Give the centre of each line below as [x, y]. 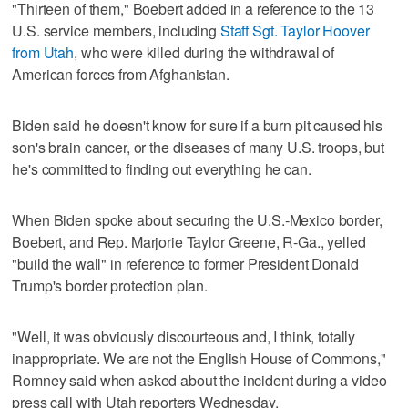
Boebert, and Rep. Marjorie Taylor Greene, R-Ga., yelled [189, 241]
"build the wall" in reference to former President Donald [185, 263]
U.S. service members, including [116, 30]
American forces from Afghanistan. [121, 74]
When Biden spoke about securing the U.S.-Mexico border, [197, 219]
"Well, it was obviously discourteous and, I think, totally [184, 336]
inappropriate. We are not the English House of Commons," [199, 358]
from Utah [43, 52]
